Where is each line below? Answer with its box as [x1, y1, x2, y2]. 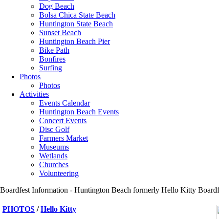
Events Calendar [39, 99, 90, 107]
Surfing [39, 64, 62, 72]
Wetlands [39, 152, 67, 160]
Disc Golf [39, 125, 69, 133]
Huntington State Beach [39, 20, 113, 28]
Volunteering [39, 169, 79, 177]
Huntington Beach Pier [39, 37, 110, 45]
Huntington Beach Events [39, 108, 119, 116]
